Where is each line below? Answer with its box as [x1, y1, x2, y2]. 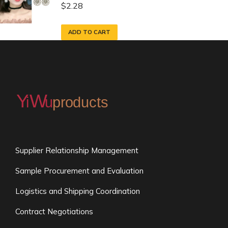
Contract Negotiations [15, 207, 93, 217]
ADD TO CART [68, 28, 110, 36]
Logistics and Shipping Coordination [15, 186, 140, 196]
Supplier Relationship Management [15, 146, 138, 156]
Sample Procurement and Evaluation [15, 166, 144, 176]
